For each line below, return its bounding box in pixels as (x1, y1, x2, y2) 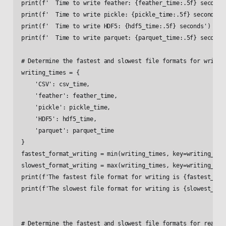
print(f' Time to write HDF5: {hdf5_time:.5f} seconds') (21, 23, 211, 30)
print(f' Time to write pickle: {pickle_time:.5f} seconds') (21, 11, 224, 19)
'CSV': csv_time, (21, 81, 90, 88)
